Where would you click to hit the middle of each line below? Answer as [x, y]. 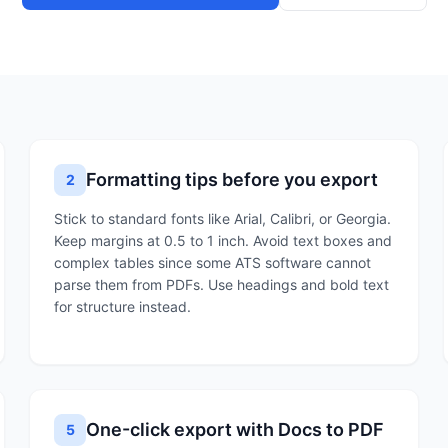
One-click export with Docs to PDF [235, 429]
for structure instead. [123, 306]
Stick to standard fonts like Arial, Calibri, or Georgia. [223, 218]
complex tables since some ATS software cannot [213, 262]
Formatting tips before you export [232, 179]
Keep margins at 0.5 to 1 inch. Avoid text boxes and [223, 240]
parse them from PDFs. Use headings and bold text [222, 284]
